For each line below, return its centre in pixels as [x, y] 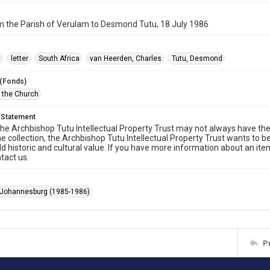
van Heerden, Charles [126, 58]
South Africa [59, 58]
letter [20, 58]
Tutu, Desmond [197, 58]
